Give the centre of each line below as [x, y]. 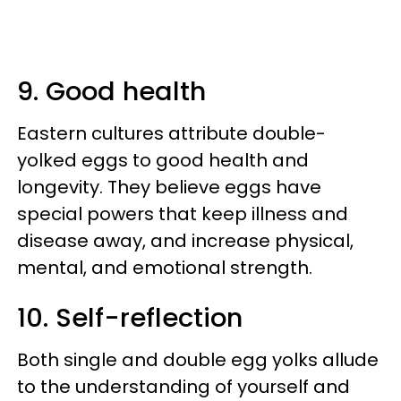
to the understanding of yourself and [183, 386]
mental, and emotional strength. [165, 267]
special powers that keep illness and [183, 213]
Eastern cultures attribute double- [171, 133]
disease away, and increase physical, [185, 240]
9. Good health [111, 91]
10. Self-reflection [130, 317]
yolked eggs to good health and [163, 160]
